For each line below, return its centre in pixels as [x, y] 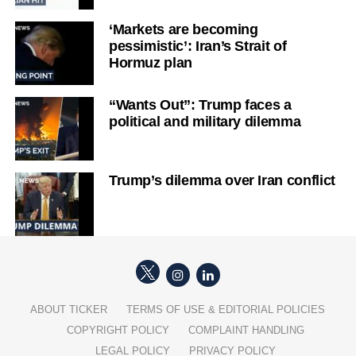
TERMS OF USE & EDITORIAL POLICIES [226, 309]
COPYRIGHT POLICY [118, 330]
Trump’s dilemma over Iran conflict [222, 180]
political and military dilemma [205, 121]
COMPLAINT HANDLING [247, 330]
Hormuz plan [150, 62]
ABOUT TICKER [69, 309]
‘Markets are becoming [183, 29]
